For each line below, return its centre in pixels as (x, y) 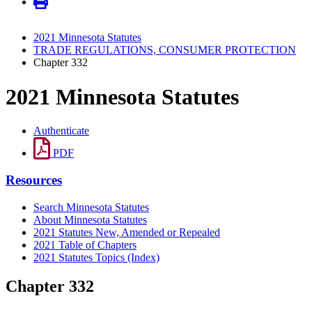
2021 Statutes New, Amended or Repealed (127, 232)
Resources (34, 180)
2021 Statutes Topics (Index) (96, 257)
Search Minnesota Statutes (91, 207)
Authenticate (61, 131)
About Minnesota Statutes (90, 219)
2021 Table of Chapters (85, 244)
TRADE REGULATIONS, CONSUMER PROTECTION (165, 50)
